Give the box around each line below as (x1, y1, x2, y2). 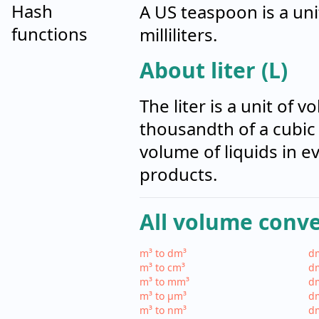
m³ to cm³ (139, 261, 185, 274)
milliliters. (139, 23, 217, 46)
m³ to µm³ (139, 289, 187, 303)
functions (11, 22, 88, 46)
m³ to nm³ (139, 303, 187, 317)
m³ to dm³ (139, 246, 187, 260)
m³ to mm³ (139, 275, 189, 288)
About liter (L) (139, 56, 288, 85)
